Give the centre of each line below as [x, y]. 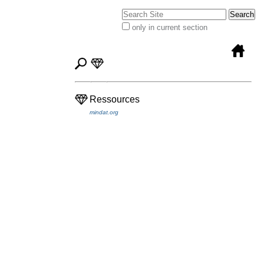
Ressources [115, 99]
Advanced [138, 35]
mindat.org [104, 112]
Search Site [141, 13]
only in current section [169, 27]
